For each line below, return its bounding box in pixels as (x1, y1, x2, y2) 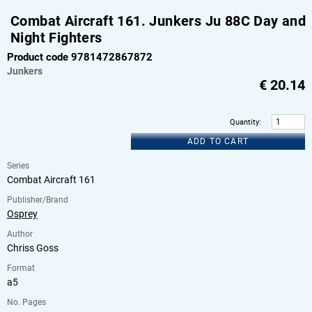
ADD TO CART (187, 136, 249, 147)
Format (7, 263, 35, 274)
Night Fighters (10, 29, 102, 46)
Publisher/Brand (7, 195, 68, 205)
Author (7, 229, 33, 240)
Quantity (230, 117, 259, 127)
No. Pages (7, 297, 46, 308)
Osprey (7, 208, 38, 220)
